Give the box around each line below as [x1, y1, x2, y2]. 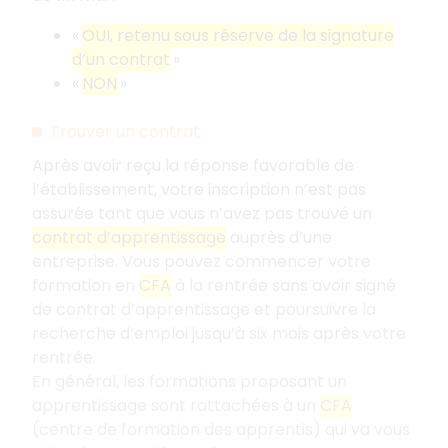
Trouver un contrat [50, 119, 200, 143]
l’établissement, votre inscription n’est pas [32, 177, 366, 201]
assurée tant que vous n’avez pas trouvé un [32, 201, 372, 225]
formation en [32, 273, 139, 297]
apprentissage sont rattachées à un [32, 393, 320, 417]
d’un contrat [72, 47, 170, 71]
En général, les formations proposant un [32, 369, 347, 393]
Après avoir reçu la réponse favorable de [32, 153, 354, 177]
